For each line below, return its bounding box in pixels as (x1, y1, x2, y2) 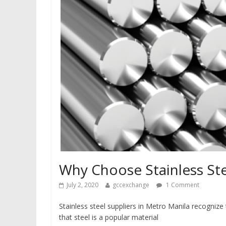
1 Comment (164, 181, 199, 189)
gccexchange (112, 181, 149, 189)
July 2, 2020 (67, 181, 98, 189)
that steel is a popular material (59, 212, 158, 222)
